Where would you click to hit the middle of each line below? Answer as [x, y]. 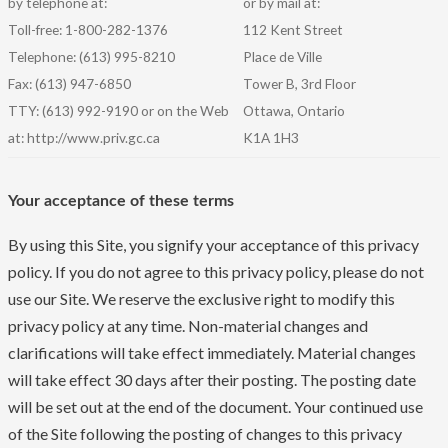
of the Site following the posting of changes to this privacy [205, 433]
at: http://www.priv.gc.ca [84, 138]
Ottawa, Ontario [294, 111]
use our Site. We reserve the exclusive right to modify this [201, 298]
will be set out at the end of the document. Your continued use [215, 406]
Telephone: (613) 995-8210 [91, 57]
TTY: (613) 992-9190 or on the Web [118, 111]
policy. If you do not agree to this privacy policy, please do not [216, 271]
